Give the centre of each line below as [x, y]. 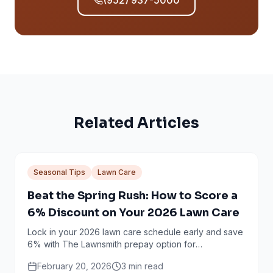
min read [145, 266]
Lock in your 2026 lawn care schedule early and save [135, 232]
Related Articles [136, 123]
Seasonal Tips [59, 172]
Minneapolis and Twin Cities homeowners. [112, 256]
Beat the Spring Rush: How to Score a [133, 196]
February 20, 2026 [74, 266]
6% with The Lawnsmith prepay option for [112, 244]
